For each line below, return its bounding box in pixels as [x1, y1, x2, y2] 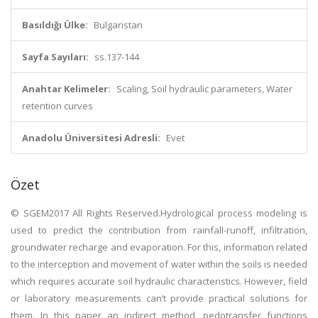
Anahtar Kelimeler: [22, 82, 111, 95]
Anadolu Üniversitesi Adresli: [22, 131, 160, 144]
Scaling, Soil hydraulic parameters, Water [116, 82, 292, 95]
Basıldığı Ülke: [22, 18, 88, 31]
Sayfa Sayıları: [22, 50, 89, 63]
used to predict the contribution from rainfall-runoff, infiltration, [11, 224, 307, 236]
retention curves [22, 99, 93, 112]
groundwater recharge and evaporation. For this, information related [11, 241, 307, 253]
